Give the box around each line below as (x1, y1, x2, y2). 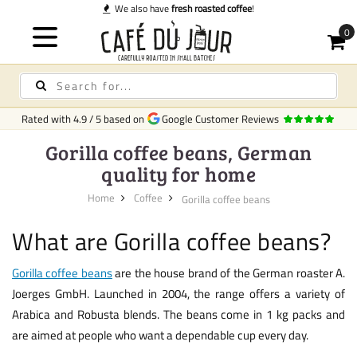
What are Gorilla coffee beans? (12, 222, 331, 260)
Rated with (21, 111, 73, 127)
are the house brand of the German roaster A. (112, 263, 346, 282)
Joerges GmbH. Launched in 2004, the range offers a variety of (12, 284, 345, 303)
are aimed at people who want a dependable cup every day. (12, 325, 308, 344)
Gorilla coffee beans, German (45, 139, 312, 166)
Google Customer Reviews (159, 111, 279, 127)
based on (103, 111, 147, 127)
